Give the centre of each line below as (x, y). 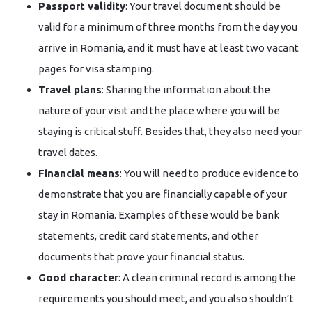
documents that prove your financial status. (141, 257)
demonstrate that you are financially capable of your (163, 194)
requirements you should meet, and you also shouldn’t (166, 298)
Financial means (79, 173)
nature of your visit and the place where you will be (159, 110)
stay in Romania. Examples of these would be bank (159, 215)
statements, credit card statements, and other (148, 236)
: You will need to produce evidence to (209, 173)
